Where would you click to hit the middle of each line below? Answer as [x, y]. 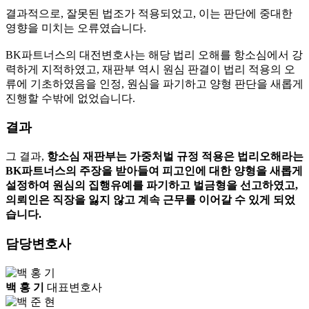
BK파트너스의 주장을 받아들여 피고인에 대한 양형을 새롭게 [154, 171]
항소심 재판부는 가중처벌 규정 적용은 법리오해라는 [175, 157]
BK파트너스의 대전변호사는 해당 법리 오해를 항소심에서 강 [154, 54]
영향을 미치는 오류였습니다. [76, 28]
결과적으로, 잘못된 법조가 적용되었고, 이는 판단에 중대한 [149, 13]
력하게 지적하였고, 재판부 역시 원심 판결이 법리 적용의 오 [150, 69]
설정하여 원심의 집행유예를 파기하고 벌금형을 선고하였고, [152, 186]
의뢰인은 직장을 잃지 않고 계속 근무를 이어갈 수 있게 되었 [150, 200]
